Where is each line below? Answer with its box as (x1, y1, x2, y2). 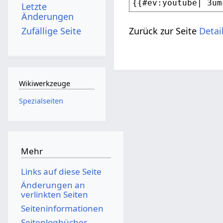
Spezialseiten (18, 96, 63, 106)
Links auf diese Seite (20, 165, 102, 177)
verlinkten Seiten (20, 189, 88, 201)
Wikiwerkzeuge (18, 79, 70, 89)
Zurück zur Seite (129, 24, 200, 37)
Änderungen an (20, 179, 85, 191)
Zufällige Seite (21, 24, 82, 37)
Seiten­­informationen (20, 202, 104, 214)
